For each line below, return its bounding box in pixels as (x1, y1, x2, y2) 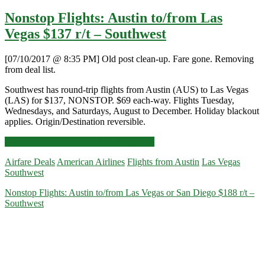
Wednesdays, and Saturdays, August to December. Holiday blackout (5, 106, 259, 117)
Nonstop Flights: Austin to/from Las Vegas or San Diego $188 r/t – (5, 188, 254, 198)
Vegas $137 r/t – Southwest (5, 26, 166, 42)
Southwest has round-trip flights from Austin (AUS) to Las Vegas (5, 85, 248, 95)
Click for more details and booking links (5, 137, 154, 147)
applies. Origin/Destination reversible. (5, 117, 146, 127)
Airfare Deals (5, 157, 55, 167)
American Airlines (57, 157, 125, 167)
